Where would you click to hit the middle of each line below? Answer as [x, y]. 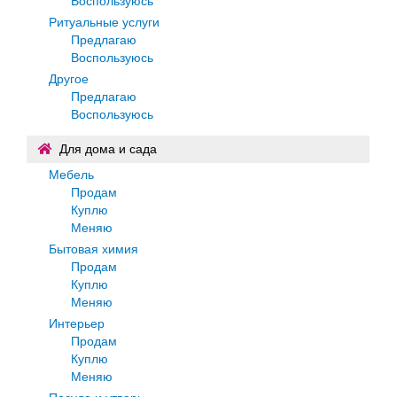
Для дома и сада [108, 148]
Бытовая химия [93, 249]
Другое [69, 78]
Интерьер [77, 323]
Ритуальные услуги [104, 22]
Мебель [71, 174]
